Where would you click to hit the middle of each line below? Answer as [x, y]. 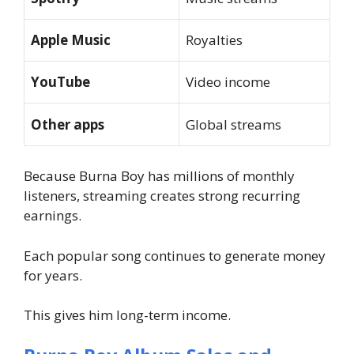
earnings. [53, 216]
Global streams [233, 124]
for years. [53, 275]
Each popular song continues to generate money [175, 255]
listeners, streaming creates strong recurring [162, 196]
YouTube [60, 81]
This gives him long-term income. [127, 315]
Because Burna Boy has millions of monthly [159, 176]
